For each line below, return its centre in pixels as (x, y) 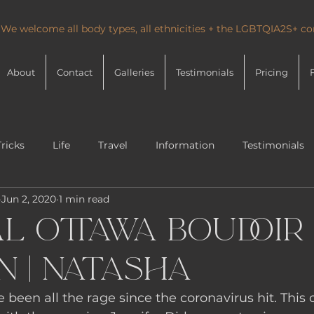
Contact (75, 72)
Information (185, 145)
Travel (113, 145)
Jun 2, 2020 (29, 199)
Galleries (134, 72)
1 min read (84, 199)
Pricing (272, 72)
